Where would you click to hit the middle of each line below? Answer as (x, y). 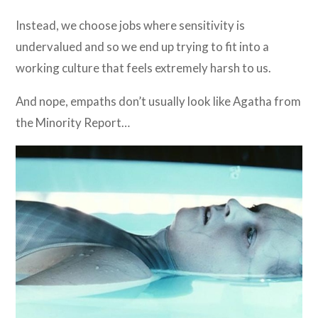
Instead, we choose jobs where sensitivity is (131, 26)
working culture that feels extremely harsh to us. (144, 68)
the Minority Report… (73, 123)
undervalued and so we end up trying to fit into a (143, 47)
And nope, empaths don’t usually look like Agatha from (159, 102)
